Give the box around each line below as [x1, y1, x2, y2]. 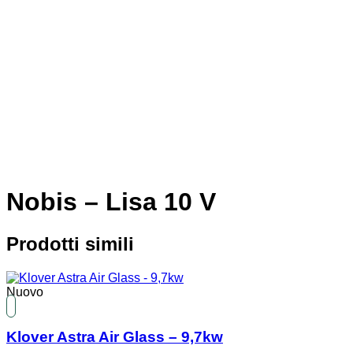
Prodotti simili [6, 233, 134, 255]
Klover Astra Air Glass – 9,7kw [6, 328, 223, 345]
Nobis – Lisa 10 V [6, 187, 216, 216]
